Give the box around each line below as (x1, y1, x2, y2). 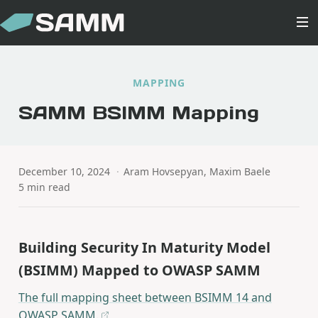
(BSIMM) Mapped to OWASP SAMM (18, 261, 261, 280)
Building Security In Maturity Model (18, 238, 270, 258)
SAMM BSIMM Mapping (18, 100, 259, 124)
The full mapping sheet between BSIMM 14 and (18, 290, 272, 306)
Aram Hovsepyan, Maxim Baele (124, 164, 271, 178)
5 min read (18, 180, 70, 194)
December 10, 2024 (18, 164, 110, 178)
